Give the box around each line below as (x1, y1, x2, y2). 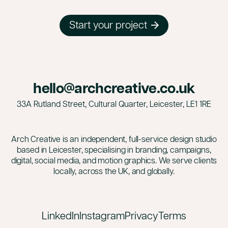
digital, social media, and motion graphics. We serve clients (11, 154, 217, 165)
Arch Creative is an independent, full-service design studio (11, 133, 217, 144)
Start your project (69, 18, 148, 32)
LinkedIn (42, 208, 79, 222)
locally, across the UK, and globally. (53, 165, 175, 176)
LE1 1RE (186, 98, 211, 109)
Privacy (125, 208, 158, 222)
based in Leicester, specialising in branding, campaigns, (17, 144, 211, 155)
